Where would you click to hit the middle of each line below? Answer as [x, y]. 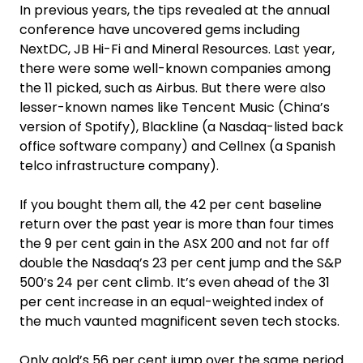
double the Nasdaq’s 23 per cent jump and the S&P [181, 263]
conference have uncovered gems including [160, 29]
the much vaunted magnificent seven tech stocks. [179, 321]
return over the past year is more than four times [177, 224]
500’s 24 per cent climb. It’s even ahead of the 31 [175, 282]
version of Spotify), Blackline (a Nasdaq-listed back [181, 126]
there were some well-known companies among [175, 68]
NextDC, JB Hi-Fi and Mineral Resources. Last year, [177, 49]
